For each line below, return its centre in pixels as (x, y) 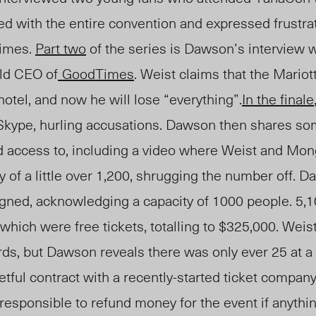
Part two (61, 48)
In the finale (278, 99)
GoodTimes (98, 74)
